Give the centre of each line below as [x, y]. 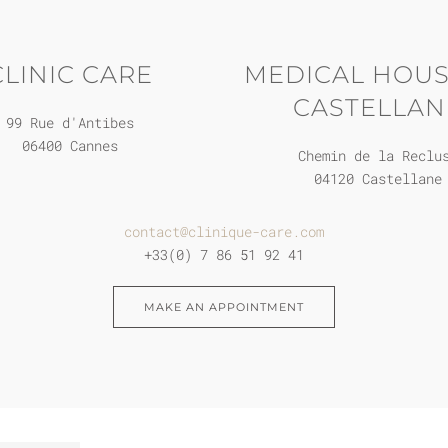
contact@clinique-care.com [224, 231]
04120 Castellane [377, 178]
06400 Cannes [70, 145]
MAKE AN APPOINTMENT [224, 307]
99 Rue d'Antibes [70, 122]
